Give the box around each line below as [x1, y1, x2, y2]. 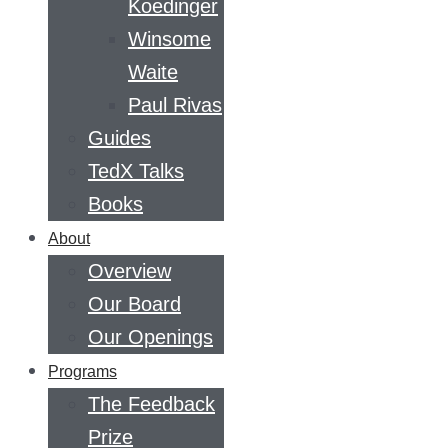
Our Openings [88, 326, 213, 348]
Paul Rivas [128, 94, 222, 116]
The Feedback [88, 393, 215, 415]
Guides [88, 127, 151, 149]
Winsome [128, 28, 211, 50]
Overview [88, 260, 171, 282]
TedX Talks [88, 160, 184, 182]
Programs [48, 363, 117, 380]
